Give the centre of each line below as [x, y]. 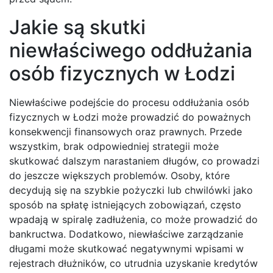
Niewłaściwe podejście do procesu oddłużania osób [129, 103]
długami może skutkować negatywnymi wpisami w [126, 249]
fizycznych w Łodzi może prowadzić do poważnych [130, 117]
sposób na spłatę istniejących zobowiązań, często [125, 205]
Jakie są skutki [77, 27]
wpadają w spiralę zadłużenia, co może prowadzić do [133, 220]
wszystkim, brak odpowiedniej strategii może [114, 147]
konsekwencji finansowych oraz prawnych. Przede [126, 132]
